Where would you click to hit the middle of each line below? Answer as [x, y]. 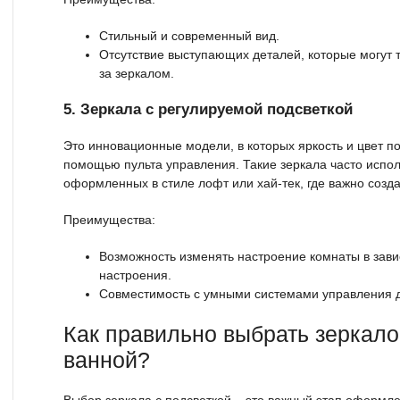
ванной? [107, 360]
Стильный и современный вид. [189, 35]
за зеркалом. [137, 73]
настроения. [135, 275]
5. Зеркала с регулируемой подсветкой [208, 109]
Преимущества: [109, 219]
